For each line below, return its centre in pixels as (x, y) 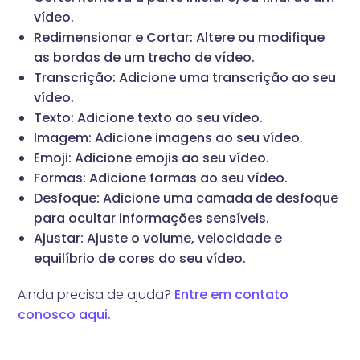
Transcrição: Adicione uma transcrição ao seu (185, 78)
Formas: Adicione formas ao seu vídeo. (161, 178)
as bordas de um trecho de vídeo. (145, 58)
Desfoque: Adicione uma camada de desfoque (186, 198)
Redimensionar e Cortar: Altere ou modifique (180, 38)
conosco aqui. (65, 315)
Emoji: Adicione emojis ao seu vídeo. (152, 158)
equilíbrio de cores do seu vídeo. (140, 259)
